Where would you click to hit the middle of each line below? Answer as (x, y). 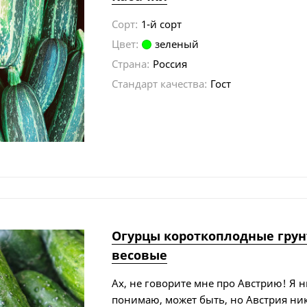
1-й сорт (162, 24)
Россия (170, 63)
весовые (140, 255)
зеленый (177, 44)
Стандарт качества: (160, 83)
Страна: (131, 63)
